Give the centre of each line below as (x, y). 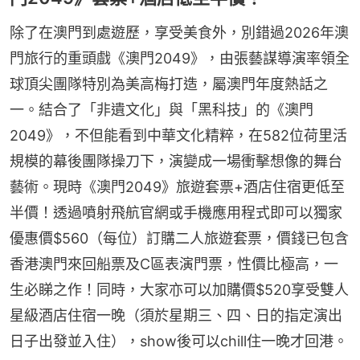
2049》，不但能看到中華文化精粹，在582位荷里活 (178, 135)
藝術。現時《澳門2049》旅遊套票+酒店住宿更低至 (177, 186)
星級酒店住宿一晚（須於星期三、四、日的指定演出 (176, 315)
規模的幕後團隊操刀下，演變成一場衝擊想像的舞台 (176, 161)
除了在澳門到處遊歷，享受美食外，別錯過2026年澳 (179, 32)
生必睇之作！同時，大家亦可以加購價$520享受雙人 (179, 289)
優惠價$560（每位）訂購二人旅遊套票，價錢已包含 (179, 238)
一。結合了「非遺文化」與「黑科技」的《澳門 (162, 109)
